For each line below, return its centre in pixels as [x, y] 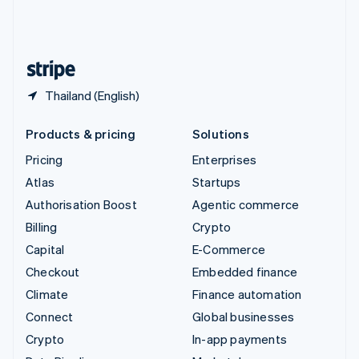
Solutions [221, 134]
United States [87, 41]
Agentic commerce [246, 205]
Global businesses [244, 317]
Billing [42, 227]
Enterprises [225, 160]
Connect [50, 317]
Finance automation [247, 294]
